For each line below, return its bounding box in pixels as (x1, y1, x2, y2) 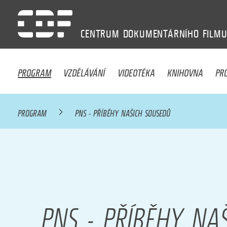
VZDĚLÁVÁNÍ (63, 60, 105, 80)
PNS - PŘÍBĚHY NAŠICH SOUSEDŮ (75, 103, 171, 120)
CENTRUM (81, 27, 120, 40)
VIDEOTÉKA (117, 60, 155, 80)
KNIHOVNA (167, 60, 204, 80)
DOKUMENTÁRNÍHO (123, 27, 199, 40)
